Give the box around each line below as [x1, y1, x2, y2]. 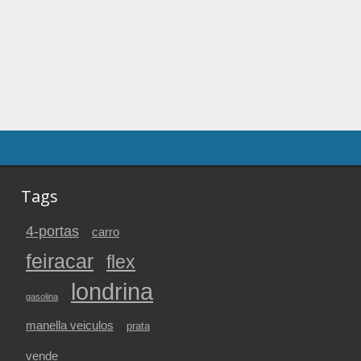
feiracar [26, 251, 93, 272]
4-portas [26, 223, 79, 239]
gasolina [26, 292, 58, 301]
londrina [71, 278, 153, 305]
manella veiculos [26, 319, 114, 332]
